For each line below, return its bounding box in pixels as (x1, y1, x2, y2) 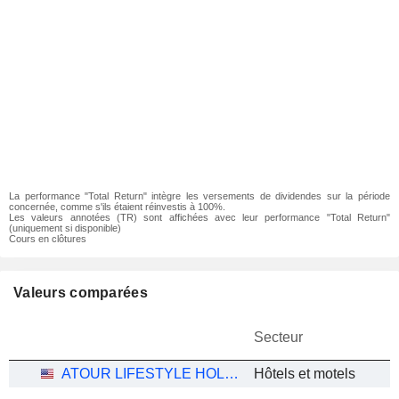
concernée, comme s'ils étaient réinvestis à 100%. (9, 201, 225, 212)
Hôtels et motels (254, 366, 355, 381)
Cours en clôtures (9, 233, 86, 244)
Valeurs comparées (13, 285, 148, 300)
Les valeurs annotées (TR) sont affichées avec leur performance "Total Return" (9, 212, 390, 223)
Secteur (254, 330, 303, 345)
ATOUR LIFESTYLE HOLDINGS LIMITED (224, 366, 239, 381)
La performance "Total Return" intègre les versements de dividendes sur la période (9, 191, 390, 201)
